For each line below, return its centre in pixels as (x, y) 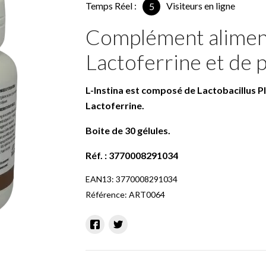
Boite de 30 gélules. (128, 130)
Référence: (106, 194)
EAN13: (100, 179)
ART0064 (147, 194)
